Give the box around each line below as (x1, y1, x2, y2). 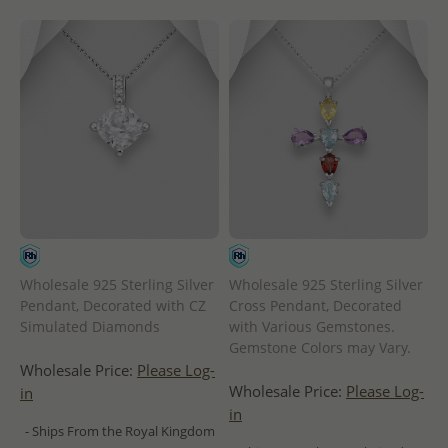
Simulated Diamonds (20, 316, 160, 336)
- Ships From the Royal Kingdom (24, 421, 215, 440)
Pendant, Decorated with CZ (20, 295, 206, 315)
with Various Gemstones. (229, 316, 395, 336)
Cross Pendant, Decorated (229, 295, 402, 315)
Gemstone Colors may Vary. (229, 337, 411, 357)
